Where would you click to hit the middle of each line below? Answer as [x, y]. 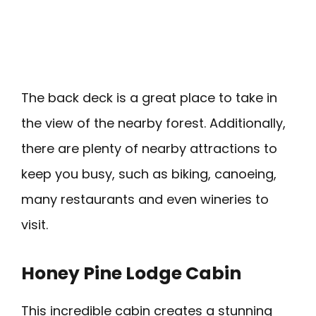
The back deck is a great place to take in [149, 97]
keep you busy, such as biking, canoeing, [149, 174]
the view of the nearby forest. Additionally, [153, 123]
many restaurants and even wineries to [145, 199]
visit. [35, 224]
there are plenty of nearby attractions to [149, 148]
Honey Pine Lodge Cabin [131, 273]
